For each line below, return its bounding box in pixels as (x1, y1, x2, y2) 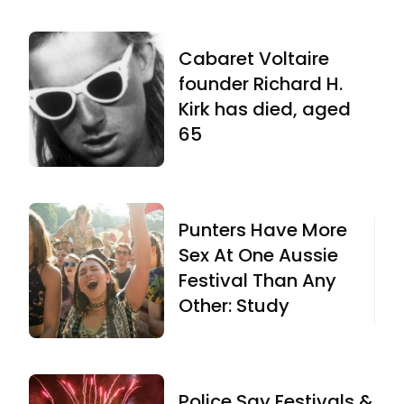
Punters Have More (179, 216, 347, 243)
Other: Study (179, 292, 289, 318)
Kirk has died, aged (179, 96, 351, 122)
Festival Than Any (179, 267, 336, 293)
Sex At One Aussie (179, 242, 338, 268)
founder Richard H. (179, 70, 343, 96)
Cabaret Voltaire (179, 45, 329, 71)
